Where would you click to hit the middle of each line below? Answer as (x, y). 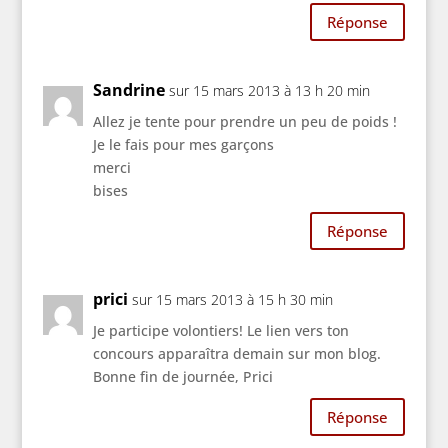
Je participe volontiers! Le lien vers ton (220, 331)
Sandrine (128, 90)
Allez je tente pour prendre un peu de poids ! (244, 122)
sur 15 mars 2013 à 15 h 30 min (232, 300)
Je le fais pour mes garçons (183, 145)
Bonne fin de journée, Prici (182, 377)
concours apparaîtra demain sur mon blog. (236, 354)
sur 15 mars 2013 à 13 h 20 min (269, 91)
